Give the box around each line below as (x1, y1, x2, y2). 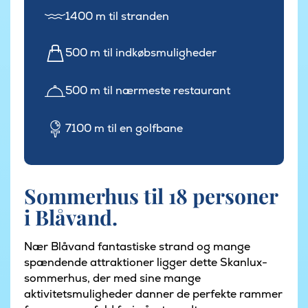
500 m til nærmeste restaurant (65, 83, 230, 98)
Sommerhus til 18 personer (24, 182, 278, 210)
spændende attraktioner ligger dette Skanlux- (24, 255, 267, 270)
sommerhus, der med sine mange (24, 271, 201, 286)
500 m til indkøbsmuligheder (65, 45, 217, 60)
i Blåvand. (24, 203, 118, 232)
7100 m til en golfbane (65, 121, 183, 136)
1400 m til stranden (65, 9, 169, 24)
